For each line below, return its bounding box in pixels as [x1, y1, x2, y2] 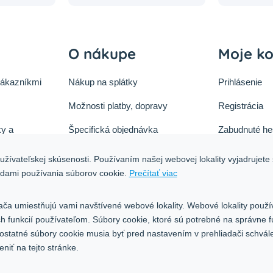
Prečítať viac [129, 168, 177, 179]
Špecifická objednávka [68, 124, 158, 135]
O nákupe [68, 44, 136, 63]
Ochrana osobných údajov [68, 172, 173, 183]
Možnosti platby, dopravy [68, 101, 168, 112]
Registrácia [218, 101, 263, 112]
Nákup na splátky [68, 77, 138, 88]
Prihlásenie [218, 77, 262, 88]
